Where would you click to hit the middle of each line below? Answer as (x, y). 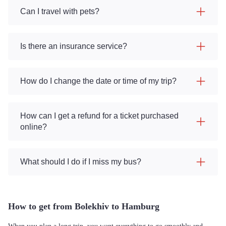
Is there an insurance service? (74, 46)
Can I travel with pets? (60, 11)
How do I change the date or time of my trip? (98, 81)
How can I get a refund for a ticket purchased (99, 116)
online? (34, 127)
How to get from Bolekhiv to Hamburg (84, 206)
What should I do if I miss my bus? (81, 162)
